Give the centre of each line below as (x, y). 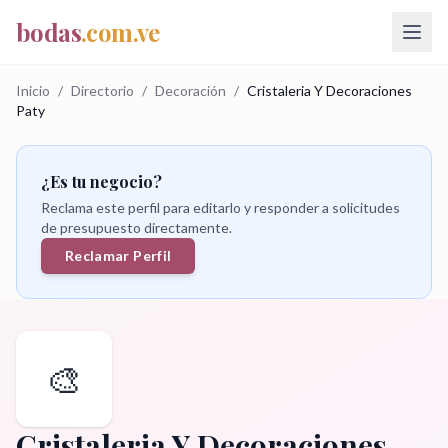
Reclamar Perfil (118, 255)
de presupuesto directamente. (136, 227)
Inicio (33, 90)
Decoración (190, 90)
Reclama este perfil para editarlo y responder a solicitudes (220, 207)
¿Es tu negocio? (101, 181)
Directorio (102, 90)
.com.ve (120, 32)
